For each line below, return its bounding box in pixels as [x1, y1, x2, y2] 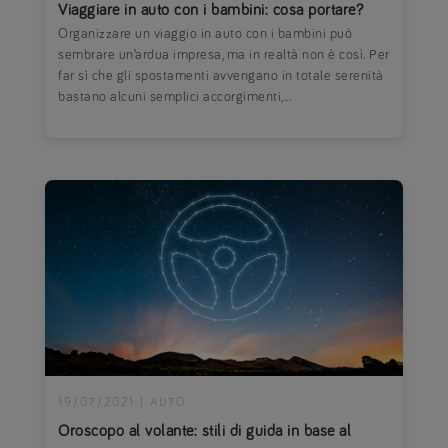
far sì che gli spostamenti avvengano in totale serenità [58, 69, 384, 84]
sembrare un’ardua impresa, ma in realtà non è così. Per [58, 48, 390, 63]
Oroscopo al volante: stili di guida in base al [58, 422, 352, 439]
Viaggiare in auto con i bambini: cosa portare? [58, 2, 364, 19]
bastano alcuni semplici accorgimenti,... [58, 90, 292, 105]
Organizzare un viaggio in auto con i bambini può [58, 27, 353, 42]
